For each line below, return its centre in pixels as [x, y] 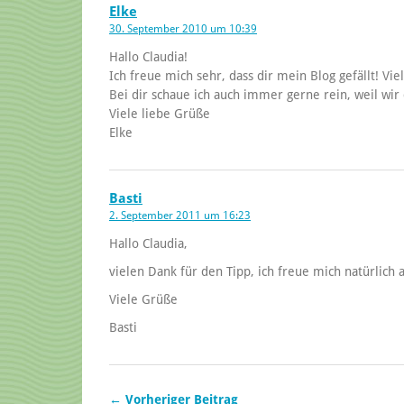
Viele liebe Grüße [160, 113]
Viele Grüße [143, 299]
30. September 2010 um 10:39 [183, 28]
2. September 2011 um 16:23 [180, 215]
